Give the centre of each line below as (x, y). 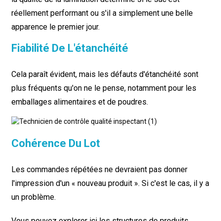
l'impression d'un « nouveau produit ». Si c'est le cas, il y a (110, 183)
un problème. (33, 197)
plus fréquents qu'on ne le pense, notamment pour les (104, 88)
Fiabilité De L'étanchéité (70, 48)
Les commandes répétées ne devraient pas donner (99, 169)
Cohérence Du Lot (55, 143)
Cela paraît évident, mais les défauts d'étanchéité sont (105, 74)
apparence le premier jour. (55, 27)
